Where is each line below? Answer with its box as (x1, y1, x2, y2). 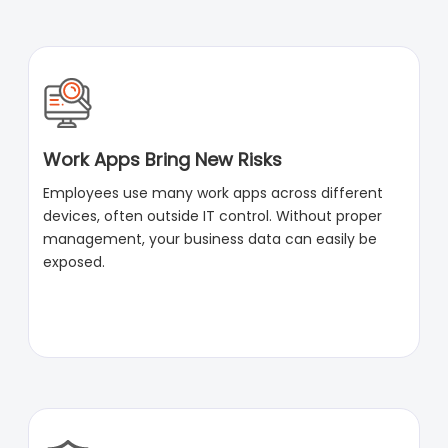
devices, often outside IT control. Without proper (43, 206, 383, 227)
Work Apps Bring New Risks (43, 147, 283, 173)
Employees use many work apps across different (43, 183, 384, 204)
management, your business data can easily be (43, 229, 378, 250)
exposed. (43, 252, 106, 273)
